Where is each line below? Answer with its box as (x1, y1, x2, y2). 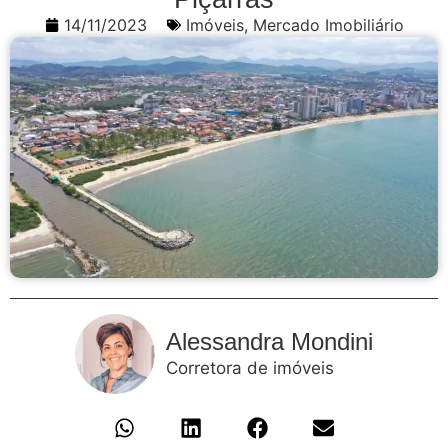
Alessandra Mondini (166, 328, 373, 356)
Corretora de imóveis (166, 358, 334, 379)
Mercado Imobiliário (252, 15, 404, 36)
